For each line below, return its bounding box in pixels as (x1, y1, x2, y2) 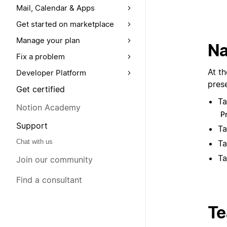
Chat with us (16, 138, 53, 145)
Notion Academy (16, 102, 81, 112)
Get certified (16, 84, 65, 94)
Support (16, 121, 48, 131)
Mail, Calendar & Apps (16, 3, 95, 13)
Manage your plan (16, 35, 80, 45)
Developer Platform (16, 68, 86, 78)
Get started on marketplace (16, 19, 114, 29)
